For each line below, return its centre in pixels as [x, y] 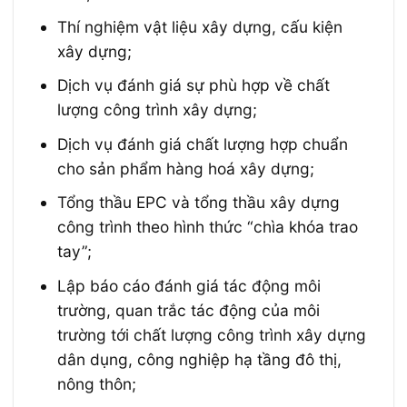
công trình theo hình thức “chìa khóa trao [208, 227]
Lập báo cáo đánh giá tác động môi [189, 285]
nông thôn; [97, 383]
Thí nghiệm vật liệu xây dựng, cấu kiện [200, 27]
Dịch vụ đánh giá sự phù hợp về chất [194, 85]
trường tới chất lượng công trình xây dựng [212, 334]
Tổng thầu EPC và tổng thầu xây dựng [199, 203]
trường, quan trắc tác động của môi [189, 310]
